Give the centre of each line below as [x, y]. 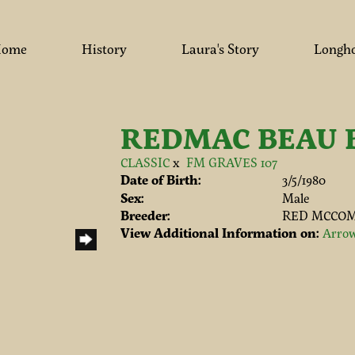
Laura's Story [220, 49]
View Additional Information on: [219, 233]
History [104, 49]
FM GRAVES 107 [231, 162]
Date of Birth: [160, 179]
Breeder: [145, 215]
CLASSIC [145, 162]
